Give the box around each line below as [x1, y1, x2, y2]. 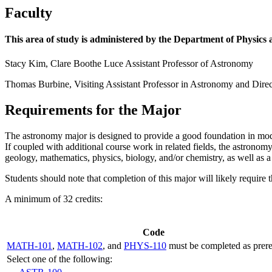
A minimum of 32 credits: [5, 193, 103, 204]
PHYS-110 [124, 240, 166, 251]
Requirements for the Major [5, 101, 182, 118]
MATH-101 [7, 240, 52, 251]
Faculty [5, 5, 52, 21]
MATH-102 [57, 240, 103, 251]
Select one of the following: [7, 253, 112, 264]
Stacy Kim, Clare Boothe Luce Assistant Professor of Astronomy [5, 58, 253, 69]
